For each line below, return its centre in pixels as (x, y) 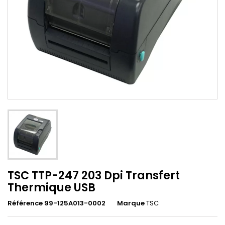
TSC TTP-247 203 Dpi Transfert (94, 175)
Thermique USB (51, 187)
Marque (131, 203)
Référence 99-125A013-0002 (57, 203)
